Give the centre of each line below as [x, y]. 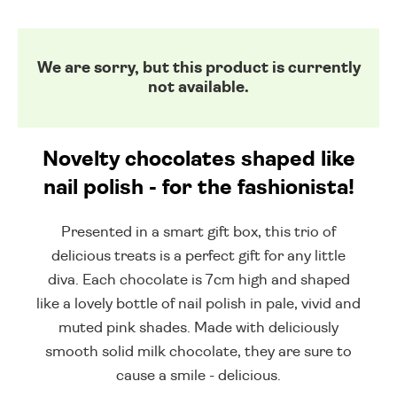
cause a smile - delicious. [198, 376]
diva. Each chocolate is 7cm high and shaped [198, 280]
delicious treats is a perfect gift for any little [198, 256]
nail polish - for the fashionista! [198, 188]
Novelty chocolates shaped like [198, 160]
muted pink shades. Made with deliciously [198, 328]
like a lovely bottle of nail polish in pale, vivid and [198, 304]
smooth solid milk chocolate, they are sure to [198, 352]
